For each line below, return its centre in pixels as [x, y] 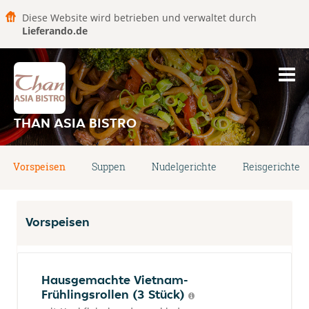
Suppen [109, 167]
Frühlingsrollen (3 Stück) [115, 294]
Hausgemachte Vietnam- [115, 280]
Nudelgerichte [184, 167]
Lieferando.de [55, 31]
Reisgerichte [271, 167]
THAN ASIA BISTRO [75, 123]
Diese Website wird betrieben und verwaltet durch [139, 18]
